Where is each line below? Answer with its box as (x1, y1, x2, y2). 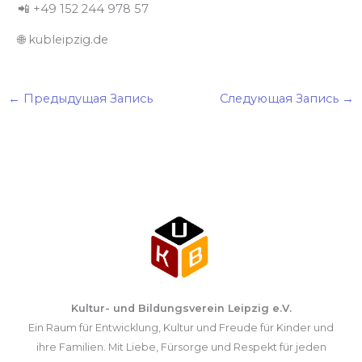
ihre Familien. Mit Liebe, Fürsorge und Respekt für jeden (36, 341, 326, 354)
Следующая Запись (220, 91, 343, 107)
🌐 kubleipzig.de (18, 32, 109, 48)
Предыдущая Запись (19, 91, 153, 107)
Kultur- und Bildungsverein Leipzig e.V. (70, 302, 292, 315)
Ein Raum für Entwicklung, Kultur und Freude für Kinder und (28, 322, 334, 335)
